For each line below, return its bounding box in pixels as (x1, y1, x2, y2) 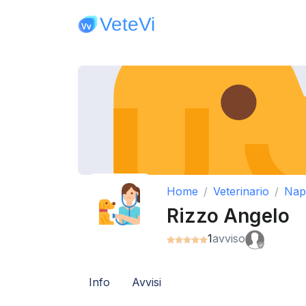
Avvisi (132, 275, 161, 289)
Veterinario (213, 184, 269, 198)
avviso (212, 232, 245, 245)
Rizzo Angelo (167, 204, 290, 227)
